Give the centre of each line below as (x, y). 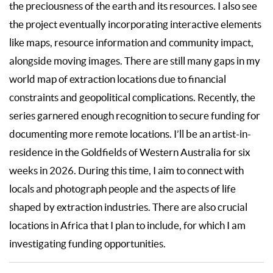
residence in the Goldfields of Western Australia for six (130, 152)
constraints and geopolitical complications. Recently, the (132, 97)
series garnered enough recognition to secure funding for (135, 115)
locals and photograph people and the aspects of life (122, 189)
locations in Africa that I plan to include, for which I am (127, 225)
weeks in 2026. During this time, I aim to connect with (126, 170)
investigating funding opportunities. (87, 243)
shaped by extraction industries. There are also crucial (128, 207)
